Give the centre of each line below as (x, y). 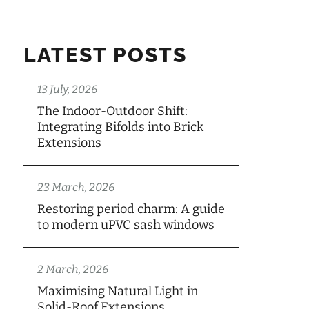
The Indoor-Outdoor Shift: (112, 111)
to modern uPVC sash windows (126, 225)
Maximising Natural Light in (118, 291)
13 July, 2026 (67, 89)
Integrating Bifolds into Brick (120, 127)
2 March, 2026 (73, 269)
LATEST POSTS (105, 55)
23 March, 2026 (76, 187)
